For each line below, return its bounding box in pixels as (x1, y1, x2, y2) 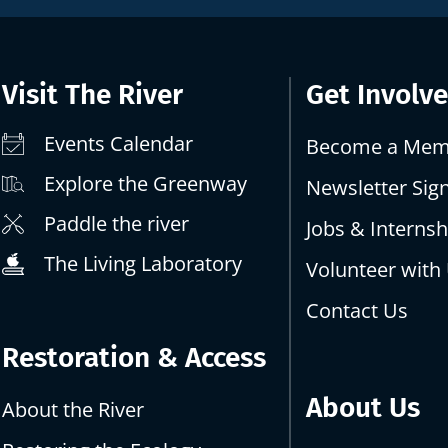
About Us (306, 390, 421, 424)
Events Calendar (43, 129, 193, 157)
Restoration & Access (2, 340, 267, 374)
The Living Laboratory (43, 249, 242, 277)
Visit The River (2, 77, 184, 111)
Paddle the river (43, 209, 189, 237)
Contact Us (306, 296, 409, 324)
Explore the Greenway (43, 169, 247, 197)
